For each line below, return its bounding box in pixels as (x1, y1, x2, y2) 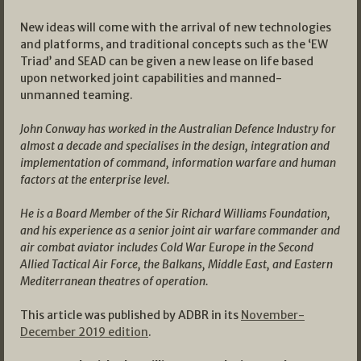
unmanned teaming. (20, 87, 133, 102)
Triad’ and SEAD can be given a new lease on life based (20, 53, 313, 68)
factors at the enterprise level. (20, 172, 170, 187)
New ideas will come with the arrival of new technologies (20, 19, 331, 35)
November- (241, 307, 305, 322)
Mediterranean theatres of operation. (20, 273, 209, 288)
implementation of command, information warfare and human (20, 155, 336, 170)
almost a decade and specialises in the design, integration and (20, 138, 330, 153)
